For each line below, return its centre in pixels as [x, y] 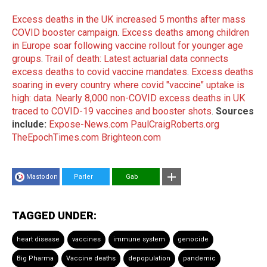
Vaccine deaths [91, 258]
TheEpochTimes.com [55, 137]
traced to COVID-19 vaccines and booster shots [112, 111]
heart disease [38, 239]
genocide [193, 239]
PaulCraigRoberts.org [175, 124]
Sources [235, 111]
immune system [139, 239]
